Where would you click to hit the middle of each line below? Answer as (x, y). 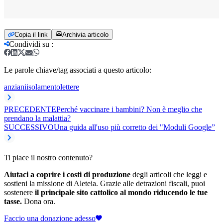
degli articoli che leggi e (169, 174)
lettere (70, 87)
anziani (15, 87)
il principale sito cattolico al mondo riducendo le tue (121, 192)
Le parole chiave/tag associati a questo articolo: (78, 70)
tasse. (13, 201)
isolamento (43, 87)
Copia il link (31, 34)
